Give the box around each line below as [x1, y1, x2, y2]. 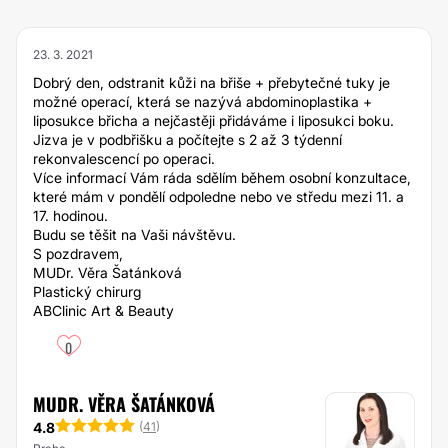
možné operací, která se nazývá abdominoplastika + [33, 93, 372, 110]
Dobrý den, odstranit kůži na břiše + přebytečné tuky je [33, 74, 390, 91]
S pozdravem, [33, 245, 123, 262]
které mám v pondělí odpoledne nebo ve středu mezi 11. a [33, 188, 404, 205]
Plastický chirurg [33, 283, 141, 300]
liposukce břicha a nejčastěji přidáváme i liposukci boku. [33, 112, 394, 129]
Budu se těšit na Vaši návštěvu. [33, 226, 236, 243]
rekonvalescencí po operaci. [33, 150, 215, 167]
